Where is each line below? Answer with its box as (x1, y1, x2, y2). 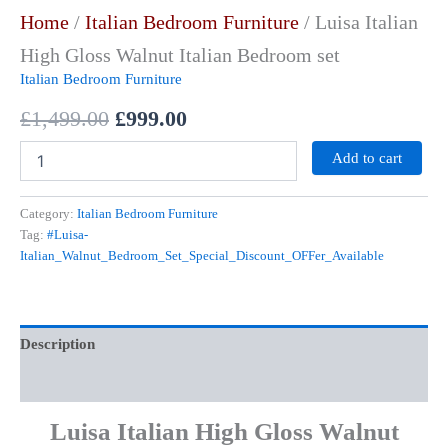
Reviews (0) (20, 374, 96, 391)
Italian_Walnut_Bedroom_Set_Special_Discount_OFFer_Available (20, 248, 384, 264)
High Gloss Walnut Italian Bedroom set (20, 44, 340, 67)
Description (20, 336, 95, 353)
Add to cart (331, 150, 402, 167)
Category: (20, 206, 77, 222)
